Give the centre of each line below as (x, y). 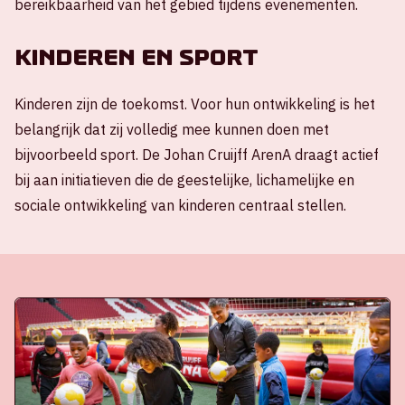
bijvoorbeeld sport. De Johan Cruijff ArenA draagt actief (197, 155)
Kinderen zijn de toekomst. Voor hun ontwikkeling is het (195, 104)
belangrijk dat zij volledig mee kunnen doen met (172, 130)
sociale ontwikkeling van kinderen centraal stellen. (180, 206)
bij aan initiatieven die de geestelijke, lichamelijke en (184, 180)
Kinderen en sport (136, 58)
